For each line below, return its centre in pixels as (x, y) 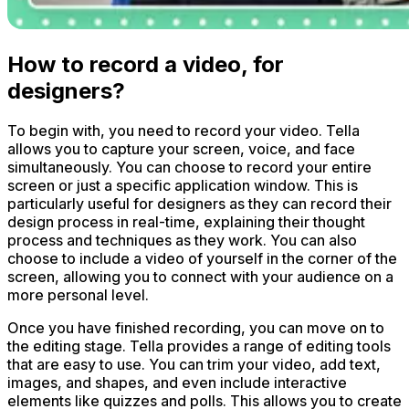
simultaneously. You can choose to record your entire (189, 168)
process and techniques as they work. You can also (182, 241)
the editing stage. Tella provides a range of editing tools (199, 346)
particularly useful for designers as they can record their (199, 204)
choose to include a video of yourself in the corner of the (202, 259)
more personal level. (78, 295)
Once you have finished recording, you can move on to (196, 328)
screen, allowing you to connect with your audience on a (200, 277)
